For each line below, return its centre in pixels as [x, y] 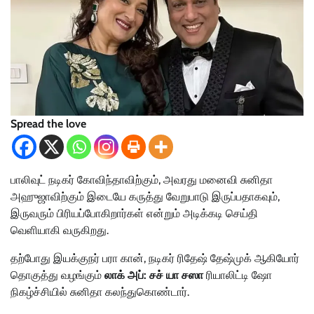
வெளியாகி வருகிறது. [60, 231]
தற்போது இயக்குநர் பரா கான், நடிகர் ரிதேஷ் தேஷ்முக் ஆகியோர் [155, 259]
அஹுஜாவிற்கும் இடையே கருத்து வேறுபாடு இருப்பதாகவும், [145, 197]
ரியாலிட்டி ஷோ [238, 275]
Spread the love [48, 124]
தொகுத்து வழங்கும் [57, 275]
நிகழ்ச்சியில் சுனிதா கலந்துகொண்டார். [100, 292]
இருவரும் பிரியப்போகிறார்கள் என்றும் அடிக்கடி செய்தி [134, 214]
